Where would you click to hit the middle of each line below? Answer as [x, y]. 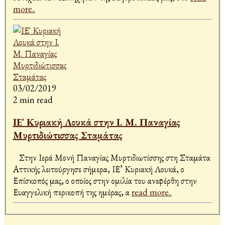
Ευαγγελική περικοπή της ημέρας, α [72, 192]
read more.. [151, 192]
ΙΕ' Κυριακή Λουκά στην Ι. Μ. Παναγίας [96, 122]
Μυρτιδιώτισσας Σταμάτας [68, 135]
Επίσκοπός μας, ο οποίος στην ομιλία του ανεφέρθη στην [105, 181]
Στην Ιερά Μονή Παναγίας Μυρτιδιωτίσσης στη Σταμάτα [111, 158]
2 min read [33, 100]
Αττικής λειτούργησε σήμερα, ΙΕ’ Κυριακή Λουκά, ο [98, 169]
